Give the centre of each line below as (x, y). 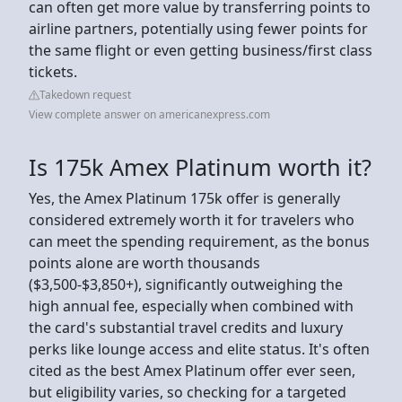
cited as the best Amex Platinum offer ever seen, (192, 370)
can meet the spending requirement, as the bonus (199, 241)
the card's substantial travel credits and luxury (186, 327)
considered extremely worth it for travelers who (192, 219)
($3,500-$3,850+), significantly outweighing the (186, 284)
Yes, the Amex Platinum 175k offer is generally (184, 198)
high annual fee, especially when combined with (191, 306)
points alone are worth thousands (144, 262)
